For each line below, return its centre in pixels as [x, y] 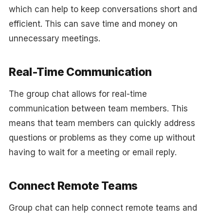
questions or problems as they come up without [102, 138]
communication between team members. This [98, 109]
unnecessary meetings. [54, 38]
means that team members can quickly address [102, 123]
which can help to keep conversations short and [103, 9]
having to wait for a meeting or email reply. [92, 152]
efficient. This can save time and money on [93, 24]
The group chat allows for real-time [78, 94]
